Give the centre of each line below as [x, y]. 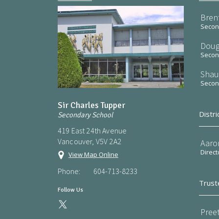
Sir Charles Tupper [91, 105]
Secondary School [85, 115]
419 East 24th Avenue [92, 130]
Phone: [69, 171]
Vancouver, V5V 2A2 [89, 141]
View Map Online [93, 154]
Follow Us [70, 190]
